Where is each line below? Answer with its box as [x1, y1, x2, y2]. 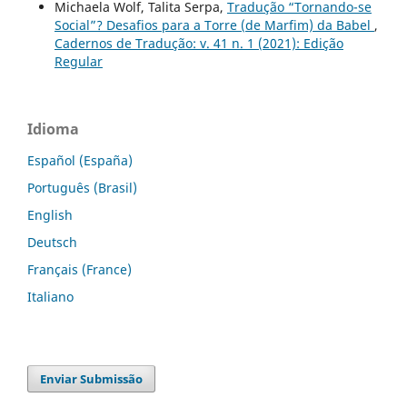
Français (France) [27, 261, 132, 278]
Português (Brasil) [27, 179, 137, 197]
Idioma [27, 119, 79, 140]
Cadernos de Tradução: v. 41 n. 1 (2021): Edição [54, 35, 343, 53]
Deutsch [27, 233, 77, 252]
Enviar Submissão [40, 370, 144, 387]
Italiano [27, 287, 74, 305]
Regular [54, 53, 103, 71]
